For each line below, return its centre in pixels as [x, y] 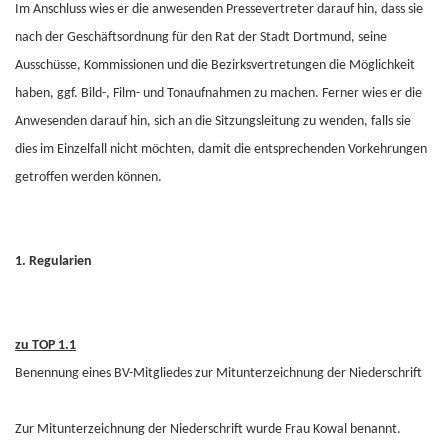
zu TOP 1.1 [45, 345]
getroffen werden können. [88, 177]
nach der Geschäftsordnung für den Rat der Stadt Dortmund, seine [201, 37]
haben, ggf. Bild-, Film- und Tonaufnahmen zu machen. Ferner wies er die [218, 93]
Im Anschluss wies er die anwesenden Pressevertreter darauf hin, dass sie [219, 9]
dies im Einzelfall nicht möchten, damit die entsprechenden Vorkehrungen [221, 149]
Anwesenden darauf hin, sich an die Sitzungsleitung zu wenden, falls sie [213, 121]
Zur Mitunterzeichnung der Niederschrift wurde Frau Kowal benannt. [208, 429]
